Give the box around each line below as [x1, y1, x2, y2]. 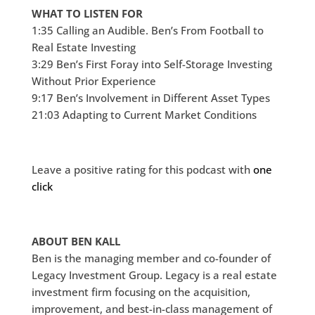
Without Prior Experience [31, 74, 156, 88]
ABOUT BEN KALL [31, 234, 120, 248]
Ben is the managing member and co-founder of [31, 251, 271, 265]
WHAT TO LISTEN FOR [31, 6, 143, 20]
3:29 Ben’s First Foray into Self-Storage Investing [31, 57, 272, 71]
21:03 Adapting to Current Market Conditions [31, 108, 257, 122]
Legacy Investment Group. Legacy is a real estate [31, 268, 277, 282]
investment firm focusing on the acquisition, [31, 285, 250, 299]
